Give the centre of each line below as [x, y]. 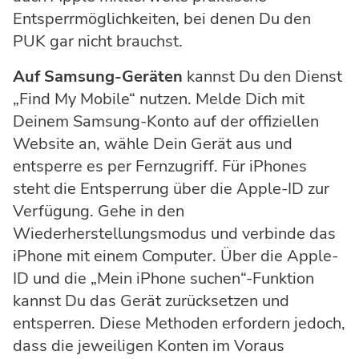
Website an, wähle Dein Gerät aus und [153, 144]
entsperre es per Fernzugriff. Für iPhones [160, 167]
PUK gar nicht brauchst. [98, 42]
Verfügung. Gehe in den [99, 212]
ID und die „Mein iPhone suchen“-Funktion [163, 279]
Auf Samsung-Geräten [98, 77]
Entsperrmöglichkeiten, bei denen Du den [162, 19]
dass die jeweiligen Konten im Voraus [149, 346]
